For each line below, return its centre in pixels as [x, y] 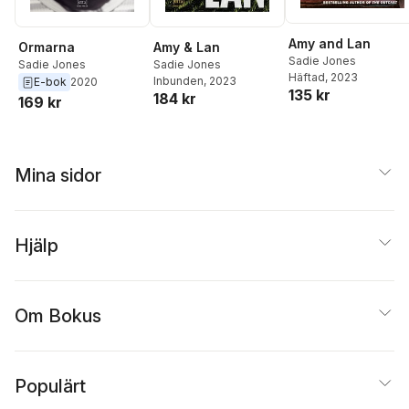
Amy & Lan [187, 47]
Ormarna [47, 47]
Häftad [307, 78]
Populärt [50, 386]
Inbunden [178, 81]
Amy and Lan [330, 44]
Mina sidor [58, 175]
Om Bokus [58, 316]
